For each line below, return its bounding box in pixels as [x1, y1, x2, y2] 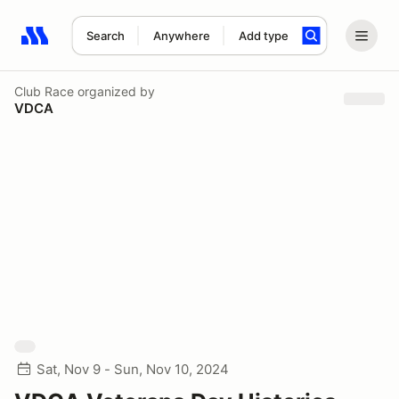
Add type [238, 28, 289, 43]
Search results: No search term [20, 37, 228, 54]
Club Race [14, 83, 74, 99]
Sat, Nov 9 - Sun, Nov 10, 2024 [37, 361, 229, 378]
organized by [74, 83, 155, 99]
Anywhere [152, 28, 210, 43]
